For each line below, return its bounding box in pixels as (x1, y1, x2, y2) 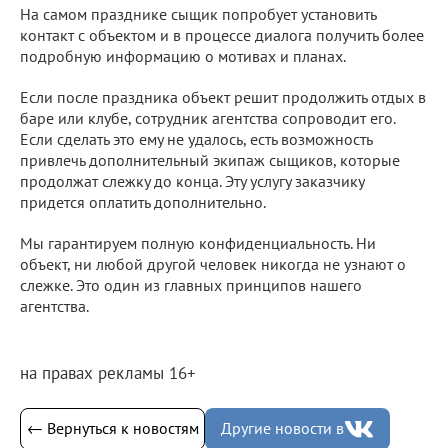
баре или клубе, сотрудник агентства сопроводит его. (20, 107, 395, 128)
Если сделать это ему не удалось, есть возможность (20, 128, 372, 149)
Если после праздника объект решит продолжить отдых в (20, 86, 426, 107)
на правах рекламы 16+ (20, 361, 196, 384)
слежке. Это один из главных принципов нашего (20, 274, 362, 295)
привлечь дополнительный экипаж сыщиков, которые (20, 149, 400, 170)
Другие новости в (221, 418, 344, 439)
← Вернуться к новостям (26, 418, 199, 439)
